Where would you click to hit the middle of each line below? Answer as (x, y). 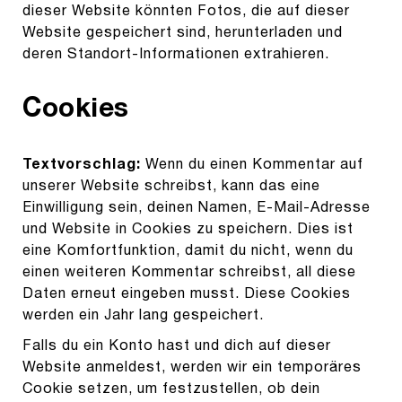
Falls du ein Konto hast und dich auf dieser (177, 347)
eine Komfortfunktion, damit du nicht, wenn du (188, 252)
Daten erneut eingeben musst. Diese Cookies (187, 295)
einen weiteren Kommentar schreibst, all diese (189, 273)
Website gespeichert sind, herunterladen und (183, 34)
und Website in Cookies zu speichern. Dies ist (188, 230)
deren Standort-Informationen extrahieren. (176, 55)
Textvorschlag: (84, 166)
